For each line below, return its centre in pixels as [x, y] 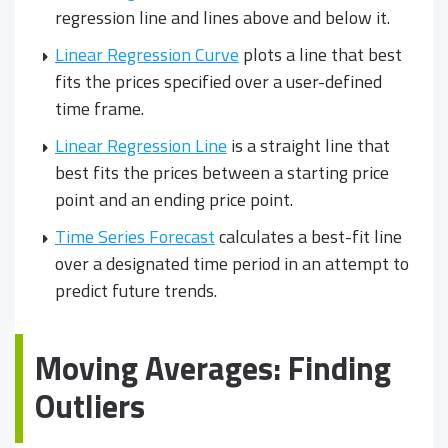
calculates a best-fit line [308, 236]
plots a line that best [320, 54]
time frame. [99, 108]
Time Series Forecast [135, 236]
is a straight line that [308, 145]
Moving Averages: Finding [213, 367]
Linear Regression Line [141, 145]
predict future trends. [136, 290]
